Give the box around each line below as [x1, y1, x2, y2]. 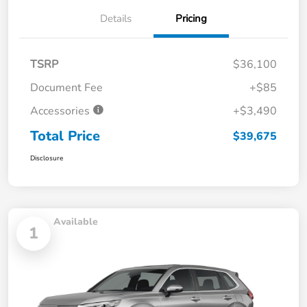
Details [100, 11, 132, 25]
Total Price [30, 126, 100, 145]
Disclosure [30, 153, 63, 163]
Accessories [30, 103, 93, 119]
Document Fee [30, 79, 103, 95]
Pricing [175, 11, 207, 25]
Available [53, 214, 98, 228]
